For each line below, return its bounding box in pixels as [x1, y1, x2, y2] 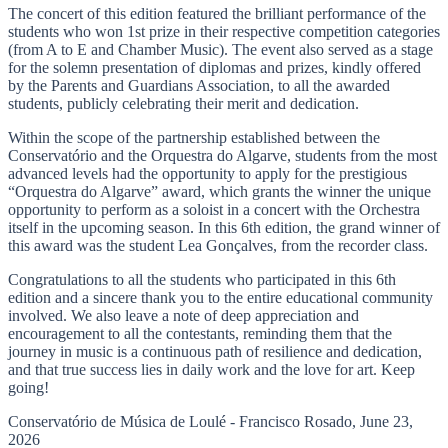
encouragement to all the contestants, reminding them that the [8, 325, 392, 343]
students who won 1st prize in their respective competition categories [8, 23, 440, 41]
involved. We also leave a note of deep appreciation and [8, 307, 359, 325]
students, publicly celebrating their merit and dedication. [8, 95, 359, 113]
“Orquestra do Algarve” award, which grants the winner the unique [8, 183, 431, 201]
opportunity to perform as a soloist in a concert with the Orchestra [8, 201, 420, 219]
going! [8, 379, 49, 397]
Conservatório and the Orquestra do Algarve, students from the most [8, 147, 437, 165]
